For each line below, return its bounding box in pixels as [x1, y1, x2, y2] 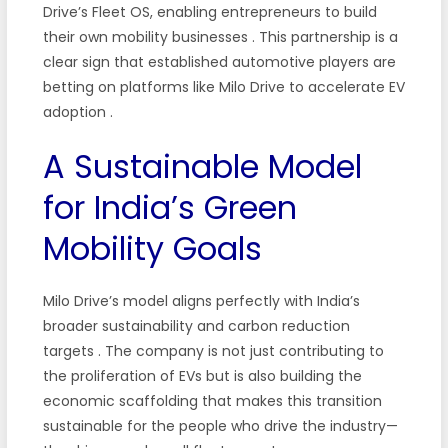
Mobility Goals [42, 225, 262, 271]
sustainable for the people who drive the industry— [42, 415, 398, 436]
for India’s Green [42, 184, 297, 230]
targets [42, 340, 98, 361]
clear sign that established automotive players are [42, 51, 396, 72]
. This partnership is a [251, 26, 398, 47]
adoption [42, 101, 110, 122]
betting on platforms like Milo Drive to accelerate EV [42, 76, 405, 97]
